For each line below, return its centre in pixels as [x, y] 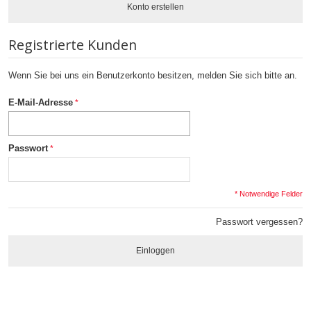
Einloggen [155, 250]
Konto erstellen [155, 7]
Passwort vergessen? [259, 221]
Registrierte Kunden [73, 44]
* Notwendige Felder [269, 193]
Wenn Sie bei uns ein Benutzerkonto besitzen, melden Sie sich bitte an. [153, 75]
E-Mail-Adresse [41, 102]
